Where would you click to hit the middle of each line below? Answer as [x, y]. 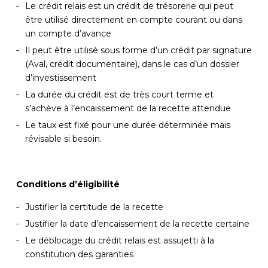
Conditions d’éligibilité [69, 184]
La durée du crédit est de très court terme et [119, 94]
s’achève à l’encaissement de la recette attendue [128, 108]
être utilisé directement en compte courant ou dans [133, 19]
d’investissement [60, 77]
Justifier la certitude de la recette [94, 207]
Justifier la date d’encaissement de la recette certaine [137, 223]
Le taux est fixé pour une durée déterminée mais [127, 125]
